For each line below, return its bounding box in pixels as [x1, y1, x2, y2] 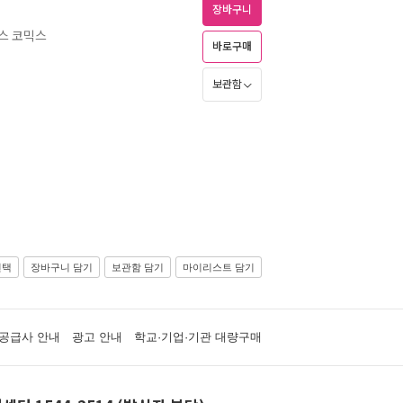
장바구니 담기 [31, 262, 93, 273]
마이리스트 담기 [183, 262, 255, 273]
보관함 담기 [112, 262, 164, 273]
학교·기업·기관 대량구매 [133, 330, 262, 344]
